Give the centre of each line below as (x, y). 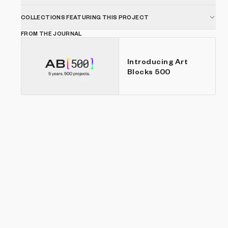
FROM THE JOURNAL (51, 33)
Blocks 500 (149, 71)
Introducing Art (158, 61)
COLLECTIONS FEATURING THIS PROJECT (85, 17)
